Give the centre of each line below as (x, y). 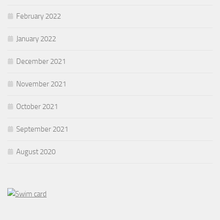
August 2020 (36, 152)
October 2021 (37, 107)
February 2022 (39, 16)
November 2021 (41, 84)
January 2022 (36, 39)
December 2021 (41, 61)
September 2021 (42, 129)
